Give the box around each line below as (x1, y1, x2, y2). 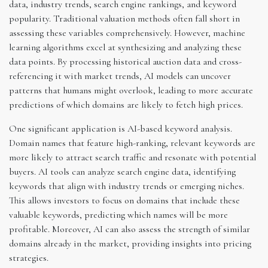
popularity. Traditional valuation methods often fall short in (9, 12, 240, 25)
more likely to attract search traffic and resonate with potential (9, 151, 256, 163)
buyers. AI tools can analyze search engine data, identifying (9, 165, 236, 178)
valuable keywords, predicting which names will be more (9, 208, 228, 221)
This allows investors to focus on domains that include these (9, 194, 240, 206)
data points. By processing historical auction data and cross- (9, 55, 242, 68)
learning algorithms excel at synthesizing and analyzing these (9, 41, 242, 53)
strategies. (9, 251, 48, 264)
